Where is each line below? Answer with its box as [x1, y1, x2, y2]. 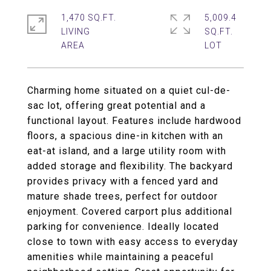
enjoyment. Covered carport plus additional [27, 206, 232, 217]
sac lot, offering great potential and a [27, 100, 206, 111]
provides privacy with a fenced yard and [27, 175, 218, 187]
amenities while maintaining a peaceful [27, 251, 214, 263]
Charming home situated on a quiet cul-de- [27, 85, 230, 96]
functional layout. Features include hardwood [27, 115, 241, 126]
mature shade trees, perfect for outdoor [27, 191, 218, 202]
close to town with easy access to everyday [27, 236, 238, 247]
